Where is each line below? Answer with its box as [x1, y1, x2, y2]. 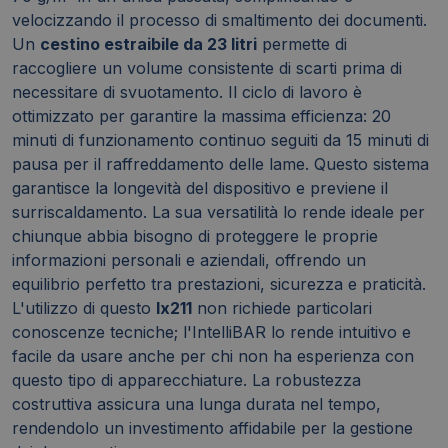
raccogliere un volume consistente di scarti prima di [12, 57, 402, 78]
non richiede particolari [192, 297, 372, 318]
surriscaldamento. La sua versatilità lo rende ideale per [12, 201, 425, 222]
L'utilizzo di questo [12, 297, 156, 318]
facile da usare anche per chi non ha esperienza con [12, 345, 414, 366]
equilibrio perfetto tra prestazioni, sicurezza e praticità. [12, 273, 426, 294]
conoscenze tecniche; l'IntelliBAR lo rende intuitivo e [12, 321, 411, 342]
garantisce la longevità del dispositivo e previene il [12, 177, 388, 198]
